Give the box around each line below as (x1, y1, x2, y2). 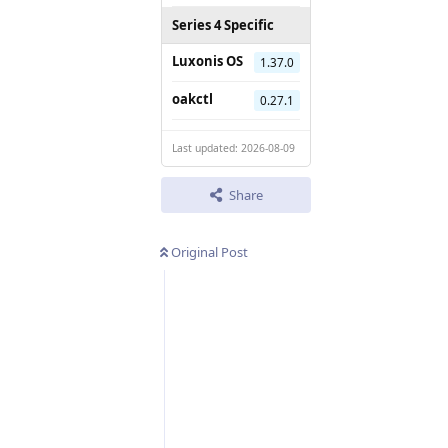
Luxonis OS (172, 51, 243, 70)
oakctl (172, 89, 213, 108)
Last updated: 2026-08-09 (172, 140, 295, 155)
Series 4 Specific (172, 15, 274, 34)
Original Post (171, 242, 248, 261)
